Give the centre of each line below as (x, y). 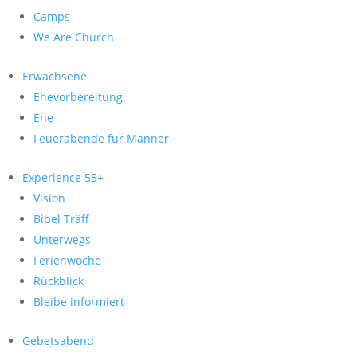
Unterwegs (62, 239)
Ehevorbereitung (78, 97)
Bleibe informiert (79, 302)
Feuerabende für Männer (101, 138)
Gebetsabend (58, 341)
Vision (49, 198)
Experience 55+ (63, 177)
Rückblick (59, 281)
